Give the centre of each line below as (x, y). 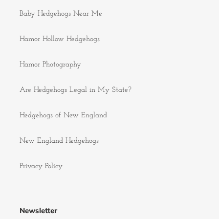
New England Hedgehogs (59, 141)
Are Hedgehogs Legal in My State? (76, 90)
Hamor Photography (50, 65)
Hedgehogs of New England (63, 115)
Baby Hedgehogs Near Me (61, 14)
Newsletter (38, 210)
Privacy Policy (41, 166)
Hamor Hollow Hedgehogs (60, 39)
